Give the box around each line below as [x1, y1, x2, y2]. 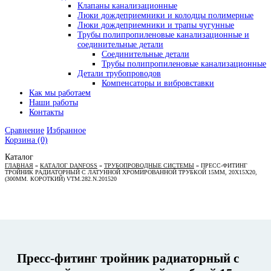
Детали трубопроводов [77, 69, 161, 78]
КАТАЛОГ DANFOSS [40, 162, 97, 169]
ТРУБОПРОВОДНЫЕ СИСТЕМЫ [104, 162, 194, 169]
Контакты [29, 108, 64, 117]
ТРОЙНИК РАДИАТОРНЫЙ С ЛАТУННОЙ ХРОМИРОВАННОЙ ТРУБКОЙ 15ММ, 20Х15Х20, [5, 169, 257, 175]
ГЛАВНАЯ [5, 162, 33, 169]
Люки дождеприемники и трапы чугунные [77, 21, 234, 30]
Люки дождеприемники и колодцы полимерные [77, 11, 253, 20]
